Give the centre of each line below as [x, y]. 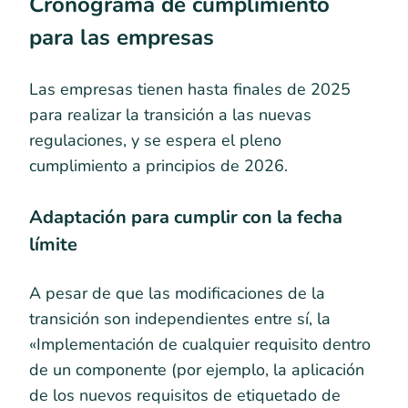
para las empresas [122, 37]
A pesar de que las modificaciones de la [177, 294]
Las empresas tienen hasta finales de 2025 [190, 90]
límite [53, 245]
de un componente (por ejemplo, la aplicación [197, 370]
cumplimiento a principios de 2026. [158, 166]
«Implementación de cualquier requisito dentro [200, 345]
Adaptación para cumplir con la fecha [186, 218]
